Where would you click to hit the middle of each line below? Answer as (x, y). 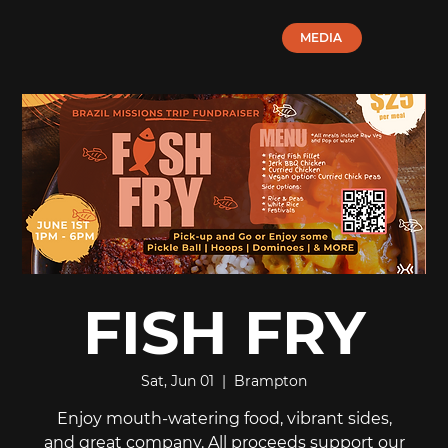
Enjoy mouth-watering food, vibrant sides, (224, 418)
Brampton (270, 380)
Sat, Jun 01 (177, 380)
